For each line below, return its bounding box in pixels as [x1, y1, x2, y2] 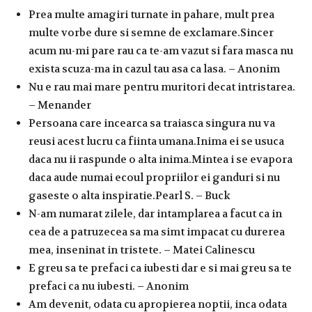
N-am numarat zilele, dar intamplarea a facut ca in [29, 206, 282, 221]
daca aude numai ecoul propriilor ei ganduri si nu [29, 170, 280, 185]
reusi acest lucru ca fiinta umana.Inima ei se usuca [29, 134, 284, 148]
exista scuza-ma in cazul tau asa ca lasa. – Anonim [29, 61, 280, 76]
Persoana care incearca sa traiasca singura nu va [29, 116, 275, 130]
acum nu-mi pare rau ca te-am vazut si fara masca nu [29, 43, 293, 58]
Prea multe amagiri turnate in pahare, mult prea [29, 7, 274, 22]
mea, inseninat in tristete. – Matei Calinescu [29, 242, 255, 257]
